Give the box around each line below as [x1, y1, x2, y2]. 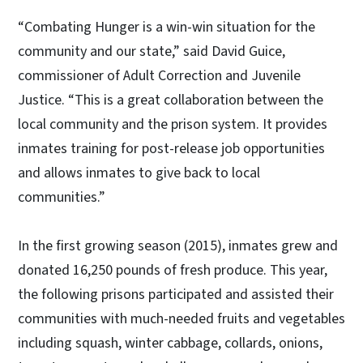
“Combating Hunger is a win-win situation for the [18, 16, 315, 37]
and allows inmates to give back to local [18, 162, 260, 183]
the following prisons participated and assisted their [18, 284, 334, 305]
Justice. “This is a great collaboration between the [18, 89, 323, 110]
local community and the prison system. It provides [18, 113, 327, 135]
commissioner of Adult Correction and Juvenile [18, 65, 301, 86]
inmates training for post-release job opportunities [18, 138, 325, 159]
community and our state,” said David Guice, [18, 41, 285, 62]
